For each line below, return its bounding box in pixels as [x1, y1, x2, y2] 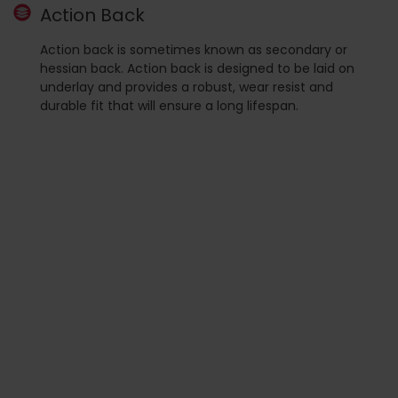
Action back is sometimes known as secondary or [40, 40, 347, 59]
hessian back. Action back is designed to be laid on [40, 59, 354, 77]
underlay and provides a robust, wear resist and [40, 77, 333, 96]
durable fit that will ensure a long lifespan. [40, 96, 298, 115]
